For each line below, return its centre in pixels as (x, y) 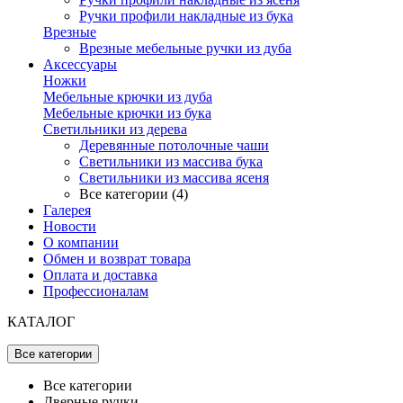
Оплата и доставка (100, 275)
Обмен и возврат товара (117, 259)
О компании (81, 242)
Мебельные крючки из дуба (128, 97)
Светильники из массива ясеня (174, 178)
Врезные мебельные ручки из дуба (185, 48)
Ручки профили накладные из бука (186, 16)
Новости (70, 226)
